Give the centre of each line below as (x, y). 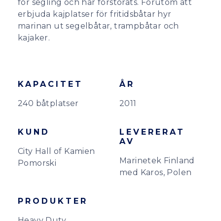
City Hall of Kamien (56, 151)
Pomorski (37, 163)
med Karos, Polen (156, 172)
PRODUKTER (53, 201)
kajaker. (34, 38)
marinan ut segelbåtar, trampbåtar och (98, 26)
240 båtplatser (48, 103)
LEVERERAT (152, 132)
